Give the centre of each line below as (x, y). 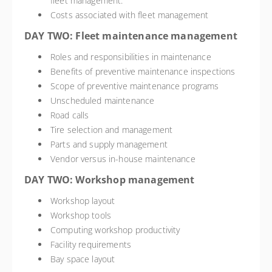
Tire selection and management (112, 130)
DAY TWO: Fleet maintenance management (131, 36)
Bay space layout (83, 259)
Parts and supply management (109, 144)
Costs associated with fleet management (130, 15)
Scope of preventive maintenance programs (135, 86)
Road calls (70, 115)
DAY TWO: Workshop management (110, 180)
